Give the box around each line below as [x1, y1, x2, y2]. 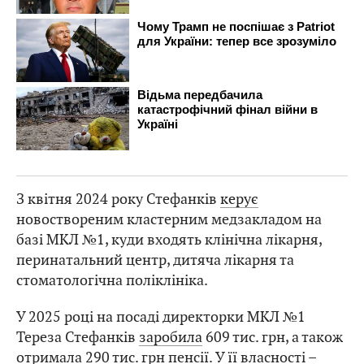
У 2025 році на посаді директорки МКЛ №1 [16, 306, 305, 326]
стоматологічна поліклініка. [16, 270, 208, 289]
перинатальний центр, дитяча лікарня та [16, 249, 294, 269]
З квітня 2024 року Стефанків [16, 188, 220, 208]
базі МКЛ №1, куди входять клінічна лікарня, [16, 229, 322, 249]
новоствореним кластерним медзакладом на [16, 209, 322, 228]
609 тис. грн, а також [202, 327, 343, 346]
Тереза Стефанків [16, 327, 139, 346]
